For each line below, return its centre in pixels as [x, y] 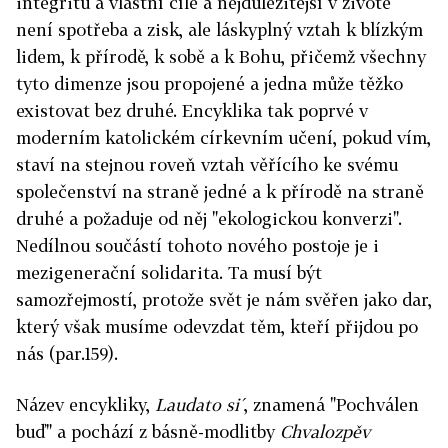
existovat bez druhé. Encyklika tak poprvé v [192, 111]
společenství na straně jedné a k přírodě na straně [220, 192]
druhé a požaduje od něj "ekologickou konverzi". [209, 219]
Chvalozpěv [325, 432]
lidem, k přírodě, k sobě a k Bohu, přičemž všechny [221, 57]
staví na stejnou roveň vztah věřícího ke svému [207, 165]
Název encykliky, [85, 405]
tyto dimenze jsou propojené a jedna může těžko [209, 84]
